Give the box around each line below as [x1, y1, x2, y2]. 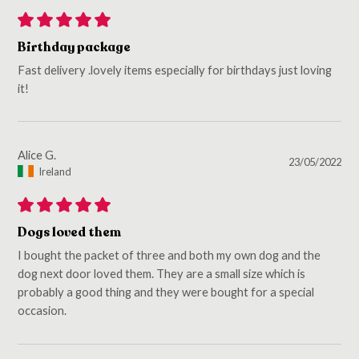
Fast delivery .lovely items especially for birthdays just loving [18, 62, 333, 77]
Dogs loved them [18, 224, 122, 242]
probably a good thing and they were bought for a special [18, 284, 315, 300]
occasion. [18, 303, 67, 318]
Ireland [38, 164, 72, 178]
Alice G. [18, 147, 57, 162]
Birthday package [18, 38, 131, 56]
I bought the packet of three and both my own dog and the [18, 248, 321, 263]
